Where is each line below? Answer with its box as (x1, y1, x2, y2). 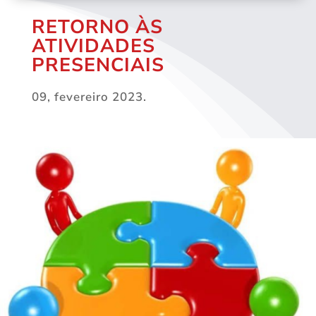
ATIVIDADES (31, 33, 155, 60)
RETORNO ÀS (31, 14, 163, 41)
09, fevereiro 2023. (31, 89, 147, 106)
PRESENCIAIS (31, 52, 164, 79)
